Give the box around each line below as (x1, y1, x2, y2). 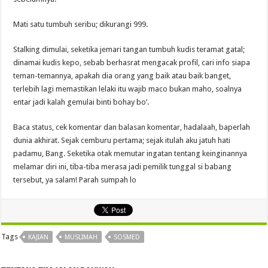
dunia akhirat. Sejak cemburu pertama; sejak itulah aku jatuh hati (13, 135, 231, 145)
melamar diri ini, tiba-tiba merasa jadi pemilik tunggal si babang (13, 162, 232, 171)
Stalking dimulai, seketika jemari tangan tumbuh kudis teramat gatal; (13, 44, 245, 54)
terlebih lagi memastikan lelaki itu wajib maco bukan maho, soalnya (13, 84, 242, 93)
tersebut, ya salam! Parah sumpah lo (13, 175, 137, 184)
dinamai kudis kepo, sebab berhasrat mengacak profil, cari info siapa (13, 57, 251, 67)
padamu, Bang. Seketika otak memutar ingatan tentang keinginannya (13, 148, 248, 158)
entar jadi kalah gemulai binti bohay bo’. (13, 97, 150, 106)
